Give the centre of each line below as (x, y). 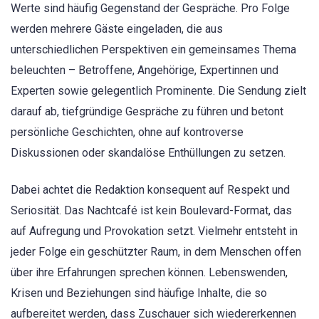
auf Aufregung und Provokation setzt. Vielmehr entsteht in (154, 231)
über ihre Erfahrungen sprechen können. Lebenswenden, (149, 272)
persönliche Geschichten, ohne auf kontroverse (127, 132)
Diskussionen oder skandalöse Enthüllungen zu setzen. (148, 152)
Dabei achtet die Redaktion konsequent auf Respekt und (150, 189)
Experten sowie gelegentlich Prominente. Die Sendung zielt (158, 90)
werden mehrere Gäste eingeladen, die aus (117, 28)
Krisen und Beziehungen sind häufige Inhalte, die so (139, 293)
